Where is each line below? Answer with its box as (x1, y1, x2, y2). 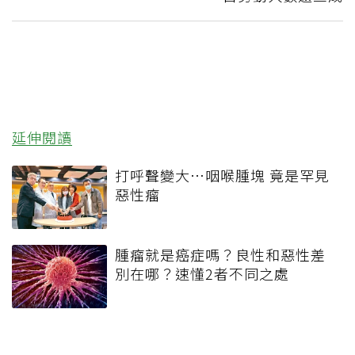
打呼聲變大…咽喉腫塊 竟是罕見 (115, 165, 330, 186)
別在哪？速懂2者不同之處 (115, 263, 289, 284)
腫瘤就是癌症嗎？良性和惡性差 (115, 244, 326, 265)
